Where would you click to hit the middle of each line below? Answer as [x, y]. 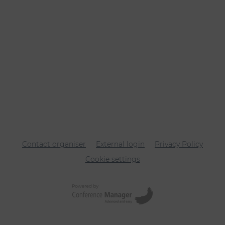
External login [120, 144]
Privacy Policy [179, 144]
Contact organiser [54, 144]
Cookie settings [113, 159]
